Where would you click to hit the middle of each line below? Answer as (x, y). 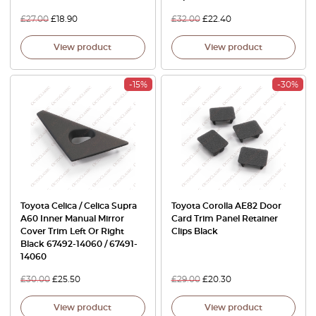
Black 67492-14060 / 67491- (79, 244)
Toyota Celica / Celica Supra (79, 206)
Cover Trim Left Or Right (72, 232)
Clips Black (194, 232)
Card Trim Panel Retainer (224, 219)
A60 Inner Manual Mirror (72, 219)
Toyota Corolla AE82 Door (226, 206)
